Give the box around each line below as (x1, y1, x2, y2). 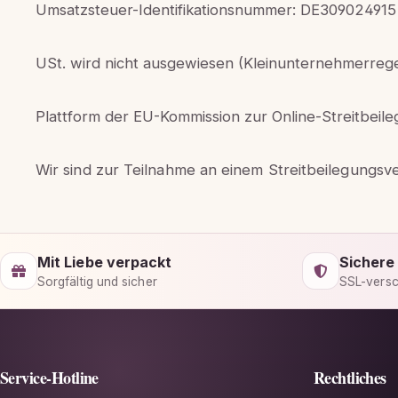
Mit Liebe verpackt (37, 253, 172, 272)
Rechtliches (313, 365, 386, 389)
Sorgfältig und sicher (37, 275, 157, 290)
